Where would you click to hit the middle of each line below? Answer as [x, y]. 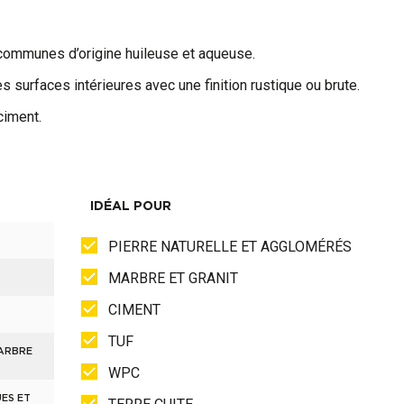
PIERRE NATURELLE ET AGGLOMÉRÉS [230, 247]
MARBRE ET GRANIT [173, 278]
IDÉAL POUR [130, 207]
